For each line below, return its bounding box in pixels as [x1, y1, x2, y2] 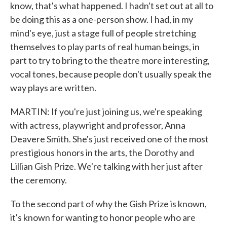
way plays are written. [10, 82, 96, 93]
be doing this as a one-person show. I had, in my [10, 14, 193, 25]
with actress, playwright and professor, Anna [10, 120, 185, 131]
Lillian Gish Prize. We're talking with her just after [10, 161, 203, 172]
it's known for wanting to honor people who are [10, 212, 196, 223]
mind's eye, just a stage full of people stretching [10, 27, 196, 39]
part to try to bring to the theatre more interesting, [10, 55, 210, 66]
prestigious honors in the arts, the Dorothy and [10, 147, 194, 158]
